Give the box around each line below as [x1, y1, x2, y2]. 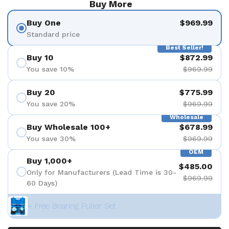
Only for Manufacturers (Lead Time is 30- [27, 168, 176, 176]
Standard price [27, 30, 80, 38]
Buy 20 [27, 87, 55, 97]
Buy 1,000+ [27, 156, 72, 166]
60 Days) [27, 179, 57, 187]
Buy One [27, 17, 61, 28]
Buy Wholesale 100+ [27, 122, 110, 132]
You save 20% [27, 99, 75, 108]
